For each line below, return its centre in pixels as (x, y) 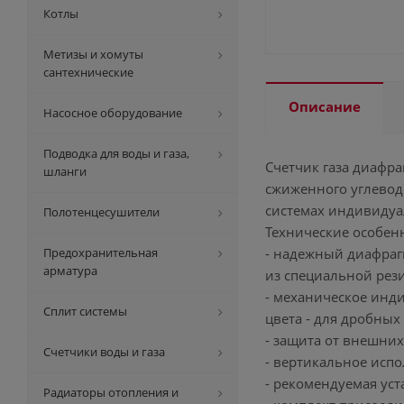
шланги (65, 171)
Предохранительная (101, 252)
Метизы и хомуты (93, 54)
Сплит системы (85, 311)
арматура (70, 271)
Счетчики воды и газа (104, 352)
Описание (325, 106)
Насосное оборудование (113, 113)
